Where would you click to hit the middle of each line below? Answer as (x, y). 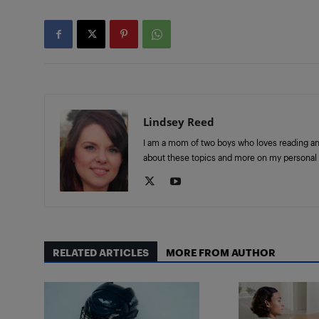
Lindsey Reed (179, 122)
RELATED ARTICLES (101, 253)
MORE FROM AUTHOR (221, 253)
